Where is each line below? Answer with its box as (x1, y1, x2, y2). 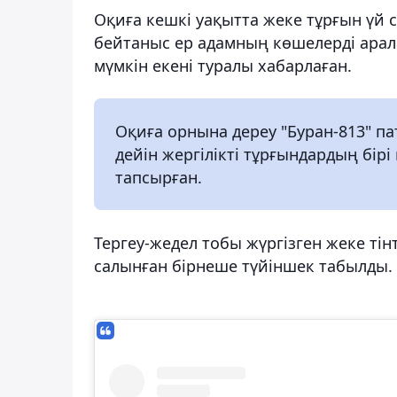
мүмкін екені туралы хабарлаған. (94, 54, 352, 76)
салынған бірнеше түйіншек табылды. (94, 254, 393, 276)
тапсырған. (115, 166, 202, 188)
